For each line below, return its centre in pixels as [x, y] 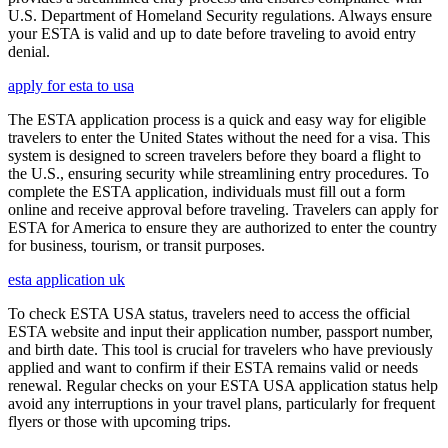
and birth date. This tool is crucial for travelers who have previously [220, 349]
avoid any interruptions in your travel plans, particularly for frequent [221, 403]
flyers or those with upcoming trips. [119, 421]
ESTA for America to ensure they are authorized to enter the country [222, 227]
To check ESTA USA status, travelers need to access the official [209, 313]
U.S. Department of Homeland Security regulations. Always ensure [220, 15]
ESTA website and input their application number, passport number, [220, 331]
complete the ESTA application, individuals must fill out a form [206, 191]
